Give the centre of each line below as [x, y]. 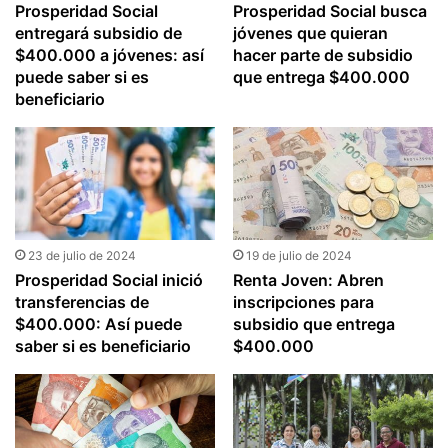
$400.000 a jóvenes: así [110, 54]
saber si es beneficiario [103, 345]
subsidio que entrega [313, 323]
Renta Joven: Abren [308, 279]
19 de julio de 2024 [298, 255]
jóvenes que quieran [310, 32]
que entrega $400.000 [321, 76]
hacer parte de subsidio [322, 54]
